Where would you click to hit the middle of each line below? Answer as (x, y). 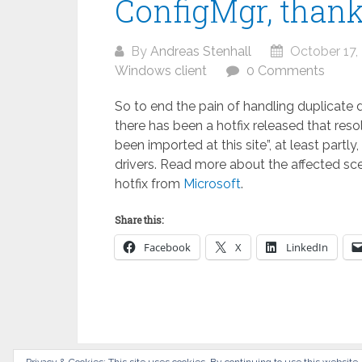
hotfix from (149, 184)
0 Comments (286, 71)
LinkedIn (307, 247)
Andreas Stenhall (201, 51)
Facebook (167, 247)
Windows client (161, 71)
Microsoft (212, 184)
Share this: (139, 220)
